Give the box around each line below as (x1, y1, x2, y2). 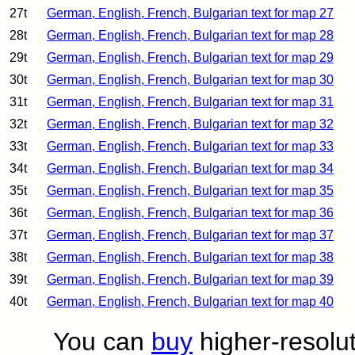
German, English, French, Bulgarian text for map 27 (47, 6, 334, 20)
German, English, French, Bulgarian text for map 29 (47, 50, 334, 64)
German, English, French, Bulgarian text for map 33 (47, 139, 334, 153)
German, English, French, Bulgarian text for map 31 (47, 94, 334, 109)
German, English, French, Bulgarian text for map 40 (47, 294, 334, 308)
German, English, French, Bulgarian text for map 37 (47, 227, 334, 242)
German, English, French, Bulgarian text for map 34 (47, 161, 334, 175)
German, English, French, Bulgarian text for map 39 (47, 272, 334, 286)
